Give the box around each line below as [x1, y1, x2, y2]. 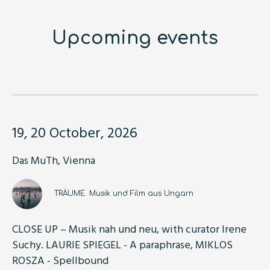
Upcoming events [52, 28, 218, 48]
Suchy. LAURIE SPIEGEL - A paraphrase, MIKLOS [12, 236, 233, 253]
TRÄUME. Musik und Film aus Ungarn [54, 189, 196, 198]
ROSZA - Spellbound [12, 251, 108, 268]
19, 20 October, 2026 [12, 121, 137, 143]
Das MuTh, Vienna [12, 151, 95, 168]
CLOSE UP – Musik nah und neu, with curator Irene [12, 220, 246, 237]
